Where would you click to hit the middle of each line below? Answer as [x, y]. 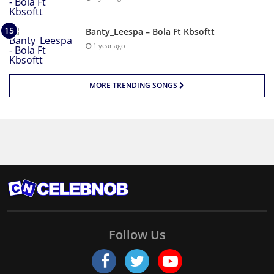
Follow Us [137, 235]
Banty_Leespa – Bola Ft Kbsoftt [150, 32]
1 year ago [108, 46]
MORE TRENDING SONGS [134, 86]
